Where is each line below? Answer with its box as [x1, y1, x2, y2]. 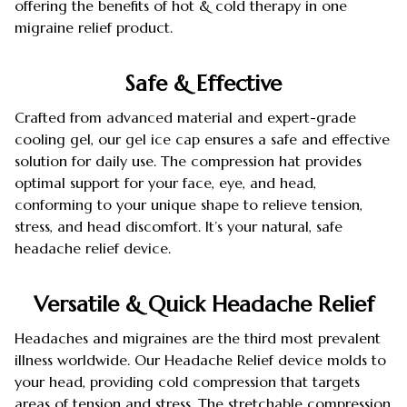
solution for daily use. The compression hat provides [15, 152, 362, 171]
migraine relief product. [15, 18, 173, 37]
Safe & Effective [125, 69, 282, 97]
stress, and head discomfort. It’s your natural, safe [15, 217, 342, 236]
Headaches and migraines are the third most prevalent [15, 329, 381, 348]
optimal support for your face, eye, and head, [15, 174, 316, 193]
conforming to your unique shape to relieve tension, [15, 195, 362, 214]
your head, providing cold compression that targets [15, 372, 360, 392]
